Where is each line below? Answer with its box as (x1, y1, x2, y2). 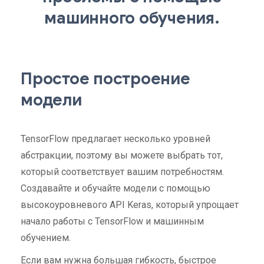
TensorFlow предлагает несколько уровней (21, 133, 210, 144)
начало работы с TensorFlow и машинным (21, 216, 204, 227)
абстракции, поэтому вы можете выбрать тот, (21, 150, 223, 161)
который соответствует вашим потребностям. (21, 166, 224, 177)
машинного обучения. (44, 8, 220, 28)
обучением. (21, 232, 71, 243)
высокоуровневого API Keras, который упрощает (21, 199, 239, 210)
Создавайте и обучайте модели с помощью (21, 183, 210, 194)
